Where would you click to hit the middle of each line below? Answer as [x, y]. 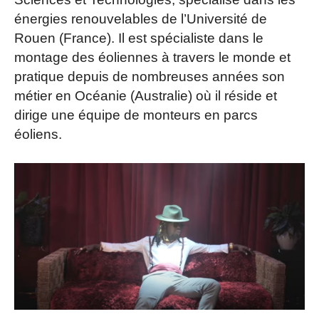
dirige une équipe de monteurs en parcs [136, 115]
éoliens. [38, 134]
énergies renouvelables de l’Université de [141, 19]
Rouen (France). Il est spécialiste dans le [139, 38]
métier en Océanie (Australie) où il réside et [146, 95]
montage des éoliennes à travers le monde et [152, 57]
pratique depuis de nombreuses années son [150, 76]
